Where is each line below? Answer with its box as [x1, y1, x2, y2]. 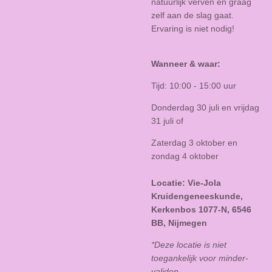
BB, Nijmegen [151, 217, 207, 228]
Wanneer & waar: [151, 58, 220, 69]
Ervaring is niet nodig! [151, 23, 234, 33]
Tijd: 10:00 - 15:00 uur [151, 80, 236, 90]
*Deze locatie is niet [151, 239, 226, 250]
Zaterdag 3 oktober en [151, 137, 237, 148]
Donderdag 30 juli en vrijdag [151, 102, 259, 112]
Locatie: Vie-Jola [151, 177, 221, 188]
